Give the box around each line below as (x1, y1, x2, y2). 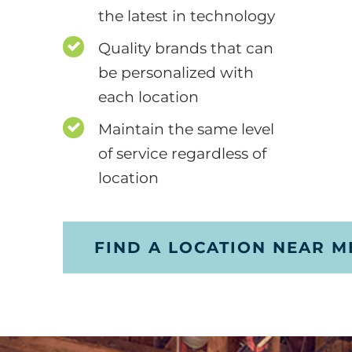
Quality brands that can (98, 39, 273, 58)
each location (98, 88, 199, 107)
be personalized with (98, 64, 254, 82)
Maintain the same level (98, 120, 274, 139)
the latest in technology (98, 7, 275, 26)
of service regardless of (98, 145, 266, 163)
